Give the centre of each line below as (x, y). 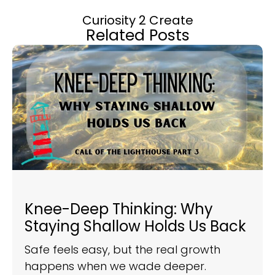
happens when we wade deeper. (115, 266)
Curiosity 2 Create (137, 20)
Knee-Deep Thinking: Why (119, 209)
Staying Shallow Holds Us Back (135, 226)
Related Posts (137, 35)
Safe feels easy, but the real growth (122, 249)
